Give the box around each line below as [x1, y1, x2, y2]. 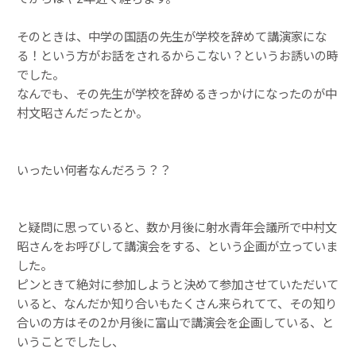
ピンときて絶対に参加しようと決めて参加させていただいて [17, 275, 339, 293]
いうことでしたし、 [17, 332, 124, 350]
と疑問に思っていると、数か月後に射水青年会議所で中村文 [17, 218, 337, 236]
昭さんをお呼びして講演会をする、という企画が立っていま [17, 237, 338, 255]
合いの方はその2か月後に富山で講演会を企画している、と [17, 313, 334, 331]
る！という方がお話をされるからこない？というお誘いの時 [17, 46, 339, 64]
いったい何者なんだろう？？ [17, 161, 171, 179]
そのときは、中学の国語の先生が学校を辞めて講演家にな [17, 27, 327, 45]
